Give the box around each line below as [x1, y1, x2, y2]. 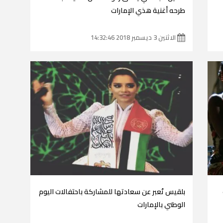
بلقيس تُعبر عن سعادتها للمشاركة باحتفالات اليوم [39, 185, 186, 198]
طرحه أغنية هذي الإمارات [111, 3, 186, 17]
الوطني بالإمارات [137, 198, 186, 211]
